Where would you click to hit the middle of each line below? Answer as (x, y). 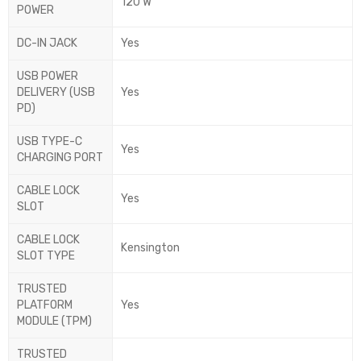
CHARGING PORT (60, 158)
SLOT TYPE (46, 256)
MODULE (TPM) (54, 322)
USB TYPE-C (50, 142)
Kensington (150, 248)
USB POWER (48, 77)
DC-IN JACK (47, 44)
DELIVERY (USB (56, 93)
